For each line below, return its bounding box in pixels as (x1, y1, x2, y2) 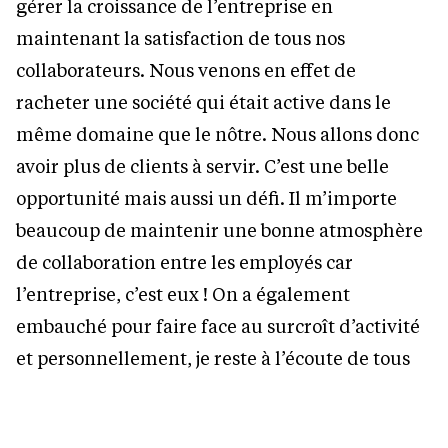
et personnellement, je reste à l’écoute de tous (16, 346, 410, 371)
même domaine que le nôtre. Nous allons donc (16, 122, 419, 147)
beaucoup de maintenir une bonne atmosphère (16, 218, 423, 243)
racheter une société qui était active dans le (16, 90, 391, 115)
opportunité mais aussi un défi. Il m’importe (16, 186, 397, 211)
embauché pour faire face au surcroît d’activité (16, 314, 420, 339)
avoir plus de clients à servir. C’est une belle (16, 154, 389, 179)
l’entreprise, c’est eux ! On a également (16, 282, 350, 307)
